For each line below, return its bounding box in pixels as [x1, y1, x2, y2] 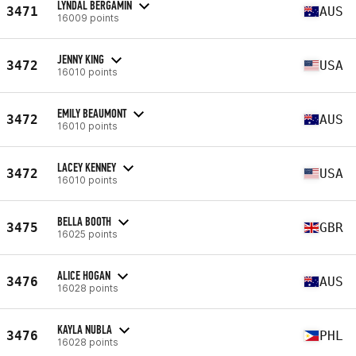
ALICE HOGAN [57, 267, 110, 283]
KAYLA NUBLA [57, 321, 112, 337]
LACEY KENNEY [57, 159, 116, 175]
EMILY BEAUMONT [57, 105, 126, 121]
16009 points [57, 11, 119, 24]
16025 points [57, 227, 118, 240]
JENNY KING [57, 51, 104, 67]
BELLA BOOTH [57, 213, 111, 229]
